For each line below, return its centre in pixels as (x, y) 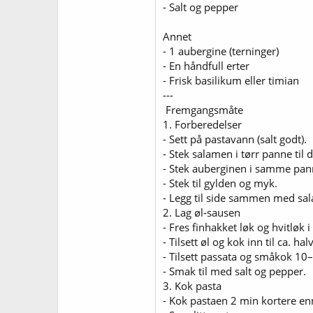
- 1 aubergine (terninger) (221, 51)
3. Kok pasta (192, 285)
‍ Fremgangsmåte (203, 109)
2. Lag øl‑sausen (202, 212)
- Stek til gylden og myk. (220, 183)
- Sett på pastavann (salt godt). (235, 139)
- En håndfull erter (206, 65)
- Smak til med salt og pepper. (234, 271)
